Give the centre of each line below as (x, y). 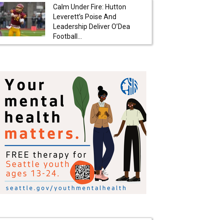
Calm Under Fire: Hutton (90, 7)
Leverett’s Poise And (85, 16)
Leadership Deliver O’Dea (92, 26)
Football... (68, 36)
